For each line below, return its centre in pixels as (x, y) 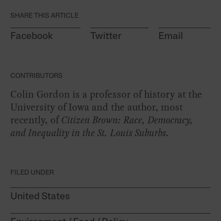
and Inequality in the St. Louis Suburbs (88, 133)
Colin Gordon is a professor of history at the (107, 94)
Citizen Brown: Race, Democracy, (127, 120)
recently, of (36, 120)
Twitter (106, 37)
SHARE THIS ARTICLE (45, 16)
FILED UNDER (32, 173)
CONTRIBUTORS (37, 76)
